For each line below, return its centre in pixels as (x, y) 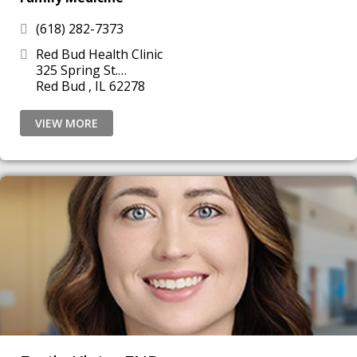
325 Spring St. (77, 70)
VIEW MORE (67, 123)
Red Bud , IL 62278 (127, 86)
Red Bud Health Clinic (99, 54)
